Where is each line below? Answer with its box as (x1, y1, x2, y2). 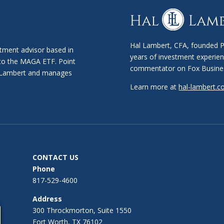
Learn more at (130, 82, 179, 92)
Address (32, 193, 62, 203)
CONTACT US (32, 152, 78, 162)
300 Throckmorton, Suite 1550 (32, 205, 131, 215)
